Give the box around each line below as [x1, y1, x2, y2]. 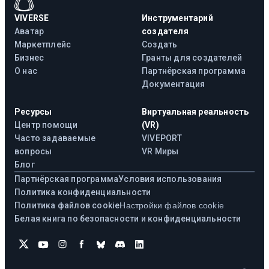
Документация [142, 79, 205, 89]
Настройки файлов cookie [119, 200, 224, 210]
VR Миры [142, 146, 179, 156]
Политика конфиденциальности [14, 187, 151, 197]
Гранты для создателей [142, 52, 243, 62]
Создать [142, 39, 178, 49]
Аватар [14, 26, 44, 36]
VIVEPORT [142, 133, 183, 143]
